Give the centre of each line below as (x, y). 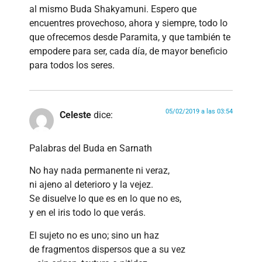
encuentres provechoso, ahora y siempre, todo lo (128, 23)
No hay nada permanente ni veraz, (99, 171)
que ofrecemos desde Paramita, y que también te (130, 37)
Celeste (75, 115)
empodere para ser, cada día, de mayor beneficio (128, 51)
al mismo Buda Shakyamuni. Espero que (113, 9)
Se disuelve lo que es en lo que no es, (105, 199)
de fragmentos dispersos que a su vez (107, 249)
